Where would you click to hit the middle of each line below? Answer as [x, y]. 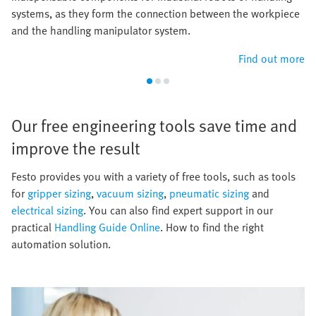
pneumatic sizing [209, 193]
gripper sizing [59, 193]
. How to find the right [212, 227]
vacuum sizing [130, 193]
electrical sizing [47, 210]
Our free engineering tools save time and [154, 125]
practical [33, 227]
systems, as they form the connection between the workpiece [156, 13]
